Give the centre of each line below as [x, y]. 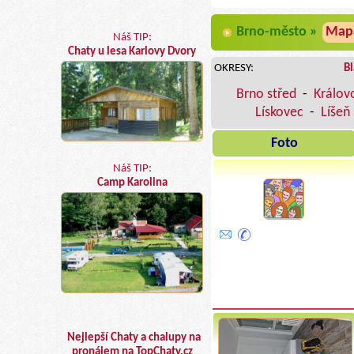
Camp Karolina [132, 183]
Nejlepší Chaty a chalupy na [134, 337]
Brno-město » [279, 32]
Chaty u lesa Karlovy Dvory [132, 52]
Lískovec [279, 112]
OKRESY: [233, 68]
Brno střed [266, 94]
